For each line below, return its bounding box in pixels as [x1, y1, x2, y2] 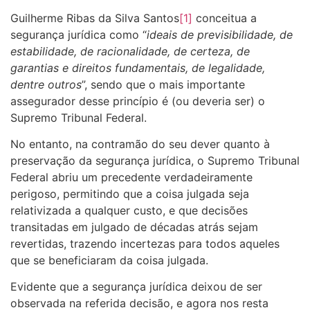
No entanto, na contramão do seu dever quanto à [10, 136, 270, 151]
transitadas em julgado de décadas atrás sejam [10, 219, 258, 234]
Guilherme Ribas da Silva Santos [10, 10, 179, 25]
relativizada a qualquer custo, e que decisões [10, 203, 248, 217]
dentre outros [10, 77, 82, 91]
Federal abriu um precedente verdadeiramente [10, 170, 253, 184]
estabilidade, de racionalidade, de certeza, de [10, 44, 250, 58]
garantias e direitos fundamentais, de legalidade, [10, 60, 265, 75]
